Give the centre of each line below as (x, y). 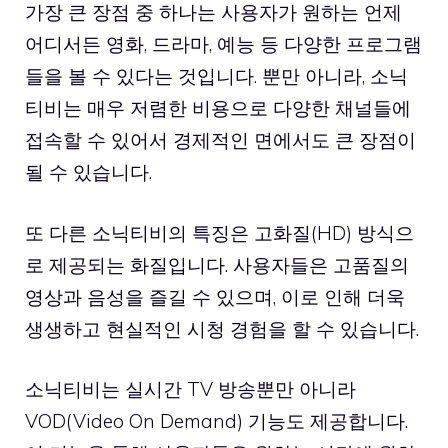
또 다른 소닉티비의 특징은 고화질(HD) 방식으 (219, 232)
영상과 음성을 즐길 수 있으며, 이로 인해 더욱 (215, 296)
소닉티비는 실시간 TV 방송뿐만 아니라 (190, 389)
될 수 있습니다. (88, 172)
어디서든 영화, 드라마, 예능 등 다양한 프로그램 (223, 44)
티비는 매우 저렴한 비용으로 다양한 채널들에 (218, 108)
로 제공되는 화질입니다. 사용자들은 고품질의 (217, 264)
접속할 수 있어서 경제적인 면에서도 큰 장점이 (220, 140)
